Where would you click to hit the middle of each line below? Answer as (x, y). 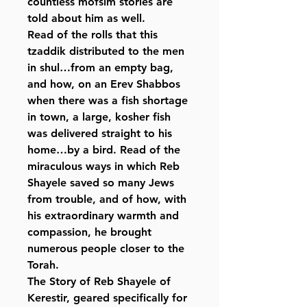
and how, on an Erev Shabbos (104, 84)
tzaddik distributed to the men (106, 51)
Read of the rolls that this (93, 35)
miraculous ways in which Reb (103, 167)
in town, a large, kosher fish (99, 117)
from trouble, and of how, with (107, 199)
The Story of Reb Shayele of (99, 282)
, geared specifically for (127, 298)
